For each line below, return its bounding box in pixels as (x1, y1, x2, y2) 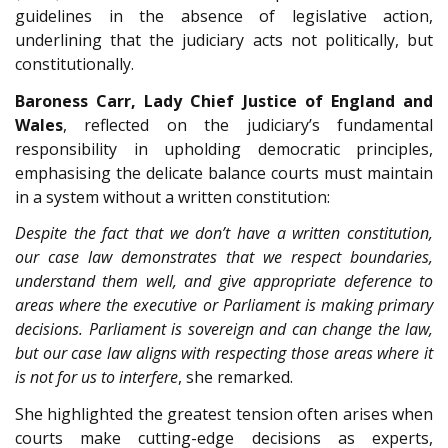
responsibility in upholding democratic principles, (15, 137, 433, 160)
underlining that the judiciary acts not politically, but (15, 29, 433, 52)
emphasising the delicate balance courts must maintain (15, 161, 433, 184)
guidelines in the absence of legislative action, (15, 5, 433, 28)
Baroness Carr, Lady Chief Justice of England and (15, 89, 433, 112)
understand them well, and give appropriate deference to (15, 270, 433, 293)
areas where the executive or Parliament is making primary (15, 294, 433, 317)
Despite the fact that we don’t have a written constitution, (15, 222, 433, 245)
